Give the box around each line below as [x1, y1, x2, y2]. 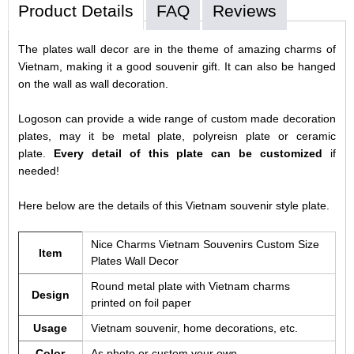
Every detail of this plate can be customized [53, 146, 323, 160]
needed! [17, 164, 62, 177]
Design [31, 288, 70, 301]
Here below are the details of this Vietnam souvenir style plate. [17, 198, 330, 212]
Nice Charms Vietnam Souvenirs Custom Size [90, 237, 319, 250]
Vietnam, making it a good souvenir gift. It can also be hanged [17, 59, 337, 73]
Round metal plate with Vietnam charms [90, 279, 290, 292]
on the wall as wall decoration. [17, 77, 171, 90]
